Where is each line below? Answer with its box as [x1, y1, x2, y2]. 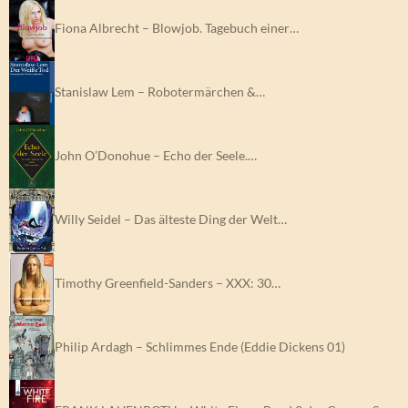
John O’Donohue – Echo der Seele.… [55, 147, 257, 163]
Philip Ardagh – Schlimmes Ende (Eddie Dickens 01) [55, 338, 345, 354]
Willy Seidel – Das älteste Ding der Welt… [55, 210, 287, 227]
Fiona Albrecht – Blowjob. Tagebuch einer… [55, 19, 299, 36]
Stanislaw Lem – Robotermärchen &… [55, 83, 265, 99]
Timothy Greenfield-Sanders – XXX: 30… [55, 274, 280, 291]
